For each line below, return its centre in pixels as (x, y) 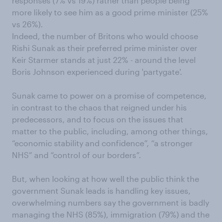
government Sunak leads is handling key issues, (101, 191)
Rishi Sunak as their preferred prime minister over (105, 48)
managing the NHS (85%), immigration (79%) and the (111, 215)
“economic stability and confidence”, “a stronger (102, 143)
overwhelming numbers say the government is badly (111, 203)
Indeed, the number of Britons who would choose (105, 36)
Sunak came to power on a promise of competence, (109, 96)
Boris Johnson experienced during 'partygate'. (97, 72)
